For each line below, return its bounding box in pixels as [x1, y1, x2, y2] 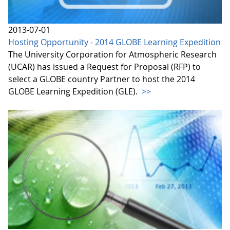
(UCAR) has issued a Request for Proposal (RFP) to [8, 61, 201, 72]
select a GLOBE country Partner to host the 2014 [8, 73, 195, 85]
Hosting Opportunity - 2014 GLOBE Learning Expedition [8, 36, 221, 48]
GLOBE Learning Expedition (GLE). [8, 85, 140, 97]
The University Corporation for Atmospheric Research [8, 48, 217, 60]
